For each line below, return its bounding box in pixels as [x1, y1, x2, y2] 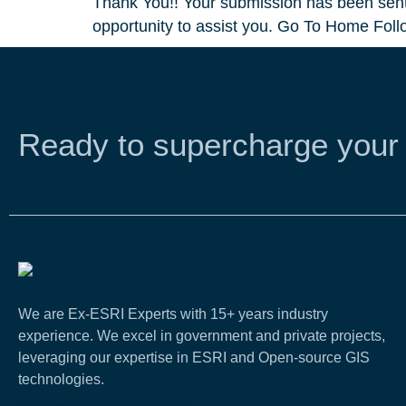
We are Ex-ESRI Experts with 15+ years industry [18, 306, 328, 323]
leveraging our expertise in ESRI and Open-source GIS [18, 350, 370, 366]
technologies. [18, 372, 104, 388]
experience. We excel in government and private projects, [18, 328, 385, 344]
